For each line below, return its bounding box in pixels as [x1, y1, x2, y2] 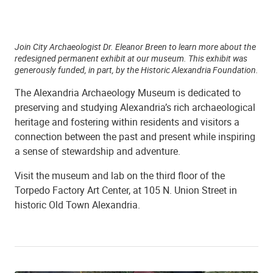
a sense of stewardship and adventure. [15, 144, 180, 158]
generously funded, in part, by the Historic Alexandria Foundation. [15, 63, 258, 76]
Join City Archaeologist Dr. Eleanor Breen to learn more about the [15, 40, 256, 52]
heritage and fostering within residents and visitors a [15, 115, 239, 129]
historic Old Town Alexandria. [15, 197, 140, 211]
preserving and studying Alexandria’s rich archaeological [15, 100, 255, 114]
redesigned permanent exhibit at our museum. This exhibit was [15, 52, 247, 64]
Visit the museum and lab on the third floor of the [15, 168, 225, 182]
